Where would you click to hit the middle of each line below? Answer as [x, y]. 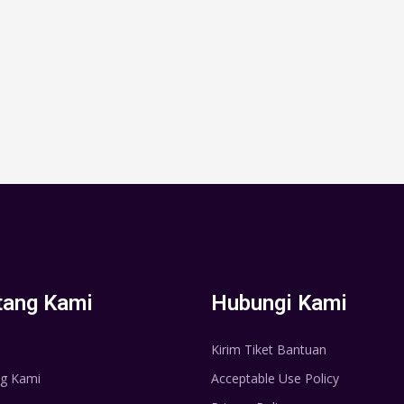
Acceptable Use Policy [275, 379]
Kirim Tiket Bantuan [269, 350]
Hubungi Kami [279, 303]
